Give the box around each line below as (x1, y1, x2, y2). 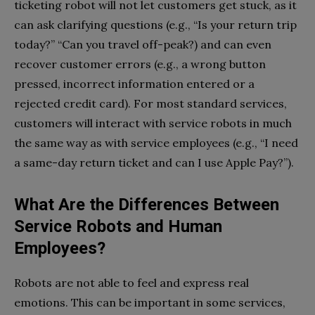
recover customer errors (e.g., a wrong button (14, 57, 266, 72)
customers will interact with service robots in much (14, 116, 292, 131)
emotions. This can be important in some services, (14, 295, 285, 310)
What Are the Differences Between (14, 195, 279, 215)
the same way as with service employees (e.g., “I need (14, 136, 298, 150)
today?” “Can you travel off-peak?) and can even (14, 37, 271, 52)
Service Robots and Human (14, 217, 222, 237)
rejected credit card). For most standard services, (14, 96, 287, 111)
